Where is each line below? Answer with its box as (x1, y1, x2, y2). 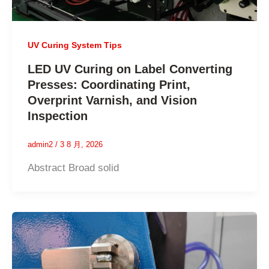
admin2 (27, 140, 55, 150)
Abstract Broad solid (27, 162, 119, 174)
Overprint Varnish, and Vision (27, 94, 197, 107)
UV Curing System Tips (27, 40, 122, 50)
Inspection (27, 109, 88, 123)
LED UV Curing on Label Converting (27, 62, 232, 76)
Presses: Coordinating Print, (27, 78, 190, 92)
